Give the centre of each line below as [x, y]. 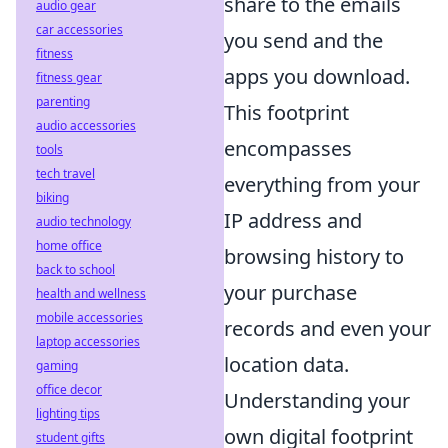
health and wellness [91, 293]
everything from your [322, 184]
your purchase [290, 292]
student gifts [70, 437]
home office [69, 245]
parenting [63, 101]
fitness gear [69, 77]
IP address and [293, 220]
